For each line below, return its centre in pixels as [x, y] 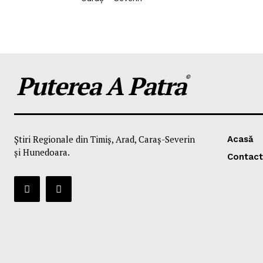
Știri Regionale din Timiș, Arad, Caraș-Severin [104, 139]
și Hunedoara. [42, 152]
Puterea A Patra [101, 86]
